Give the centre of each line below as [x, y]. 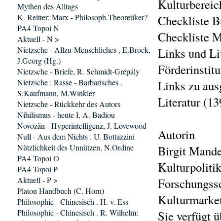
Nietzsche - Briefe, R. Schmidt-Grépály [78, 71]
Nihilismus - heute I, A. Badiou [66, 115]
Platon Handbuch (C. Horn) [61, 191]
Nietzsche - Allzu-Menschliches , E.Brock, [84, 50]
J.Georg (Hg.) [39, 60]
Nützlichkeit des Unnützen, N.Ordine [75, 147]
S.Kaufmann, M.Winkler [56, 93]
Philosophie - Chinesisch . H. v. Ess [73, 202]
